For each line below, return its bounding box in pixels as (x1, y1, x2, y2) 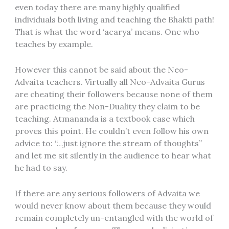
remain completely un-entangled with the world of (14, 212, 213, 223)
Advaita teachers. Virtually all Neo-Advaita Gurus (14, 76, 205, 87)
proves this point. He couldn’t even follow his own (14, 125, 209, 136)
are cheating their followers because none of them (14, 88, 213, 99)
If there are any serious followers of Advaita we (14, 188, 200, 198)
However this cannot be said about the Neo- (14, 64, 188, 75)
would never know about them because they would (14, 200, 211, 211)
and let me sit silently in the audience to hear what (14, 150, 211, 161)
